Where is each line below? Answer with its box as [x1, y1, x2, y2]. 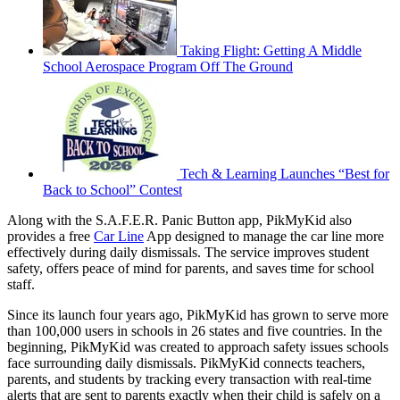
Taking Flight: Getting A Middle [180, 42, 362, 58]
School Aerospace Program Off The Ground [43, 58, 293, 74]
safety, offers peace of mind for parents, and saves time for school [7, 260, 374, 276]
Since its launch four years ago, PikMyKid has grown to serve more [7, 306, 388, 322]
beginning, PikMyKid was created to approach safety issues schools [7, 338, 388, 354]
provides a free [7, 228, 94, 244]
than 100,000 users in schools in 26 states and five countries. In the [7, 322, 382, 338]
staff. [7, 276, 35, 292]
